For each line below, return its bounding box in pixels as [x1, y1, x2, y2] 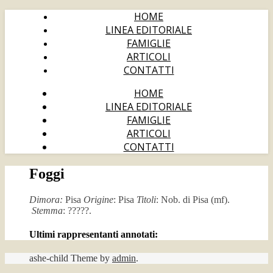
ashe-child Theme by [29, 253, 112, 264]
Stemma [32, 205, 63, 216]
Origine [83, 194, 113, 205]
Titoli [136, 194, 156, 205]
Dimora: [29, 194, 63, 205]
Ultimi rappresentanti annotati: [29, 229, 158, 240]
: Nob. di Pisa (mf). [156, 194, 230, 205]
